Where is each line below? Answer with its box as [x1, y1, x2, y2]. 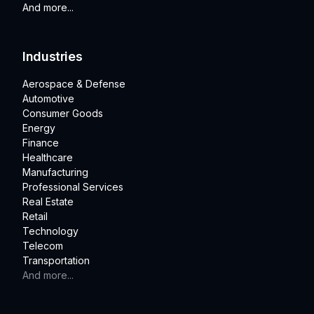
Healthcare [22, 151, 73, 164]
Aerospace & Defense [22, 78, 125, 90]
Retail [22, 210, 48, 223]
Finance [22, 137, 59, 149]
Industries [22, 49, 83, 64]
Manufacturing [22, 166, 88, 179]
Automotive [22, 93, 74, 105]
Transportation [22, 254, 90, 267]
